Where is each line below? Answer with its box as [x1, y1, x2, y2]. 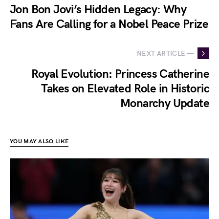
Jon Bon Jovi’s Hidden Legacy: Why [10, 2, 187, 17]
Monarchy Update [120, 96, 209, 111]
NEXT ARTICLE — [137, 49, 194, 58]
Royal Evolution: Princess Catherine [31, 67, 209, 82]
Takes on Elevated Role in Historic [41, 82, 209, 96]
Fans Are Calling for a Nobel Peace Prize [10, 17, 208, 32]
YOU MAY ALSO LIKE [10, 138, 69, 146]
